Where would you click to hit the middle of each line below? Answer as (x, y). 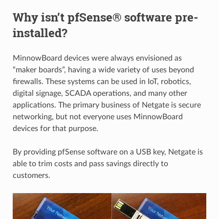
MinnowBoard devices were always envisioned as (97, 58)
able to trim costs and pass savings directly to (90, 164)
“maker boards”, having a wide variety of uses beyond (103, 70)
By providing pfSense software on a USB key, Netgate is (108, 152)
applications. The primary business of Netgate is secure (107, 105)
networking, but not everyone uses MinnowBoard (98, 117)
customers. (31, 176)
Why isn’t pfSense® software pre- (105, 17)
